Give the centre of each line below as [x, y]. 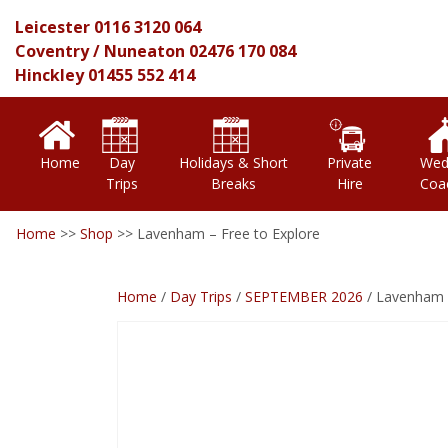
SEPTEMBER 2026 [304, 296]
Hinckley [49, 75]
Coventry [52, 51]
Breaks [233, 183]
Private [350, 162]
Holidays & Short [233, 162]
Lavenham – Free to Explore [228, 233]
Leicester [52, 27]
